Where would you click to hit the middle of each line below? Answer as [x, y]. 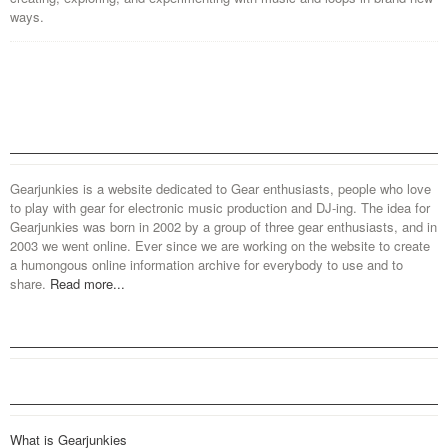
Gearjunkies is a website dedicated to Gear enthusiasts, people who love [220, 188]
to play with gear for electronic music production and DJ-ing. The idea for [220, 207]
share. [30, 283]
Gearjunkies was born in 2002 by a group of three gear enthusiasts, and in [223, 226]
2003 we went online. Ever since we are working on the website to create [220, 245]
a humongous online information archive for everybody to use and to [206, 264]
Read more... [87, 283]
